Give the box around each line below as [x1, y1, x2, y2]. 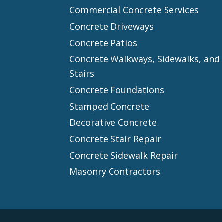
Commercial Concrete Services [69, 3, 199, 16]
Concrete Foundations [69, 83, 165, 96]
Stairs [69, 67, 95, 79]
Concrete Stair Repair [69, 132, 162, 145]
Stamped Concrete [69, 100, 150, 112]
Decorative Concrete [69, 116, 157, 128]
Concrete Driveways [69, 20, 154, 32]
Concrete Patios [69, 36, 138, 49]
